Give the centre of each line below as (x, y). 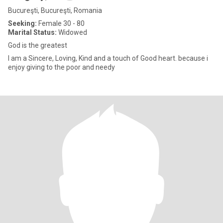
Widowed (72, 32)
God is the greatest (38, 45)
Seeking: (22, 23)
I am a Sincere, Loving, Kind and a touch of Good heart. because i (108, 58)
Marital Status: (32, 32)
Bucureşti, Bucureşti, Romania (55, 10)
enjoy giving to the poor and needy (61, 67)
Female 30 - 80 (61, 23)
